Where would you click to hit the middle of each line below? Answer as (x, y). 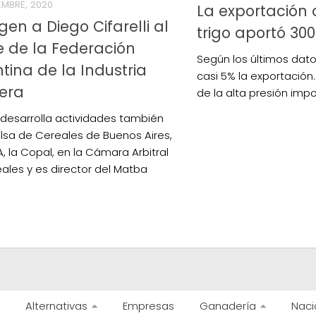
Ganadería (228, 305)
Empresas (148, 305)
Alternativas (56, 305)
